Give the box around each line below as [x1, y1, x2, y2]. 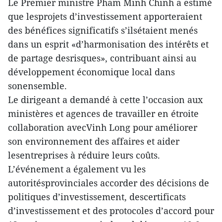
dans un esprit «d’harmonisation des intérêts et [8, 38, 209, 50]
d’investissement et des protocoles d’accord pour [8, 205, 214, 217]
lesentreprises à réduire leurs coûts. [8, 149, 160, 161]
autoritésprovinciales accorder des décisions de [8, 177, 209, 189]
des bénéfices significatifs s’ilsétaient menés [8, 24, 198, 36]
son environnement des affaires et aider [8, 135, 179, 147]
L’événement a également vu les [8, 163, 146, 175]
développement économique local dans [8, 66, 175, 78]
